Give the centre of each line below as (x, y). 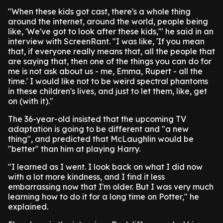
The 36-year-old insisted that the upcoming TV (97, 119)
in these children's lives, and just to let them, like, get (108, 91)
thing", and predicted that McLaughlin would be (101, 139)
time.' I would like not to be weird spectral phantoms (108, 81)
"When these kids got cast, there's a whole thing (99, 11)
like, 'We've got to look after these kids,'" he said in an (111, 31)
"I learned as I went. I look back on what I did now (105, 167)
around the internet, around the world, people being (108, 21)
